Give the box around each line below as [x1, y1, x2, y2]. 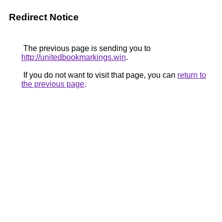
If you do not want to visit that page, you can [21, 71, 177, 79]
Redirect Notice [9, 12, 79, 22]
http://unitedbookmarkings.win [21, 53, 126, 61]
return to [177, 71, 206, 79]
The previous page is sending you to [21, 44, 151, 53]
